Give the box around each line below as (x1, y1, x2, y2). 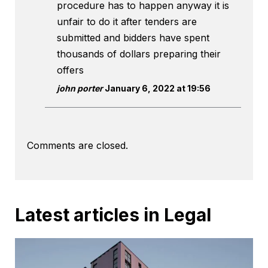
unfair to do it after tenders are (57, 16, 197, 28)
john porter (57, 83, 103, 94)
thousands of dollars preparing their (57, 48, 221, 60)
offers (57, 64, 84, 77)
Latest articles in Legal (15, 204, 211, 226)
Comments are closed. (27, 139, 128, 152)
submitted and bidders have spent (57, 32, 209, 44)
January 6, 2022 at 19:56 (103, 83, 211, 94)
